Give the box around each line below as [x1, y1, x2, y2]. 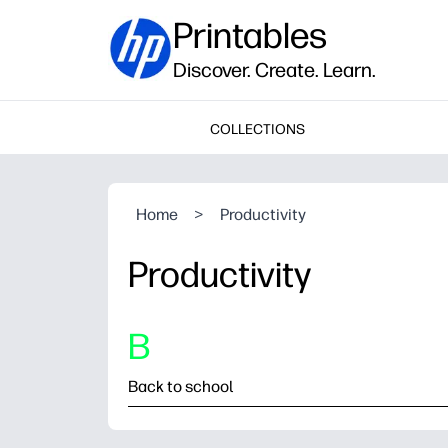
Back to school [128, 377, 233, 396]
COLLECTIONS [209, 120, 305, 138]
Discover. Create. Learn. [173, 58, 376, 82]
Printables [173, 14, 327, 57]
